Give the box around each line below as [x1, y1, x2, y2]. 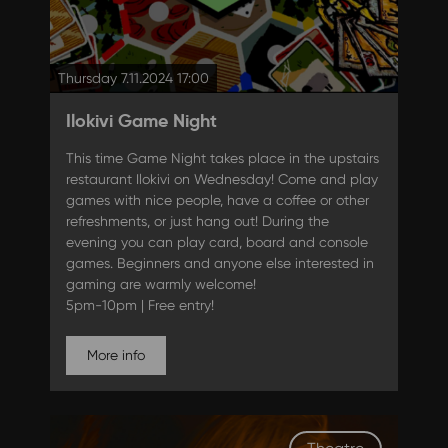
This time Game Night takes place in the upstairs [65, 150, 379, 167]
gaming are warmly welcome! [65, 276, 260, 293]
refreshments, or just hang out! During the [65, 213, 329, 230]
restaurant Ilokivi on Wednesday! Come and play [65, 171, 378, 188]
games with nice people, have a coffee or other [65, 192, 369, 209]
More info [86, 347, 145, 364]
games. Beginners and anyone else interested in [65, 255, 374, 272]
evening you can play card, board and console [65, 234, 368, 251]
